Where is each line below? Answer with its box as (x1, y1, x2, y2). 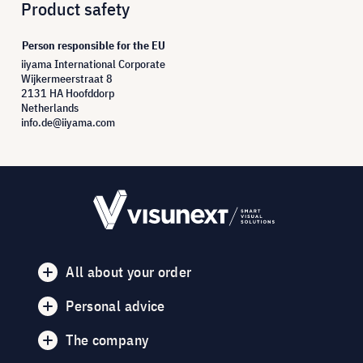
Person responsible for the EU (22, 37, 165, 53)
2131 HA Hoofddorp (21, 85, 114, 100)
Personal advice (66, 296, 165, 315)
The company (66, 330, 149, 349)
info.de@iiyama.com (21, 114, 115, 130)
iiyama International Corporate (21, 56, 165, 71)
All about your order (66, 262, 192, 281)
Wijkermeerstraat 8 (21, 70, 113, 86)
